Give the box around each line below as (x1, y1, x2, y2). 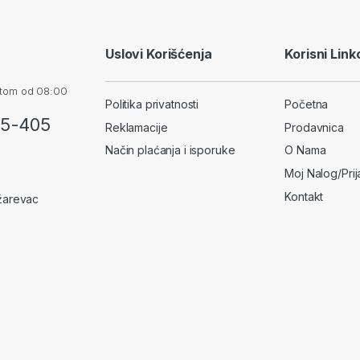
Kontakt (284, 189, 324, 203)
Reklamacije (105, 120, 168, 134)
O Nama (284, 143, 326, 157)
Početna (284, 97, 329, 112)
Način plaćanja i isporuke (105, 143, 235, 157)
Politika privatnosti (105, 97, 199, 112)
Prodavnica (284, 120, 344, 134)
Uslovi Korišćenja (105, 45, 212, 62)
